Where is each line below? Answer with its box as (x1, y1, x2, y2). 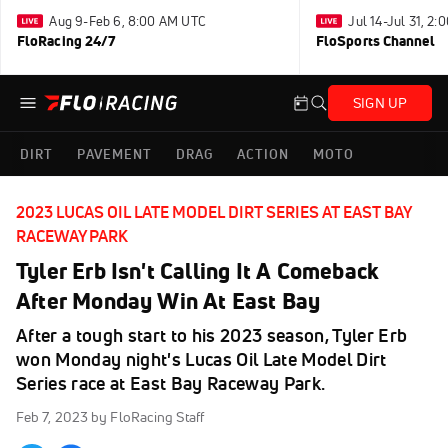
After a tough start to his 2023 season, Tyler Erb (16, 324, 408, 347)
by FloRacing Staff (91, 408, 204, 426)
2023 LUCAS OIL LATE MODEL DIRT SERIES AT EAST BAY (16, 202, 411, 222)
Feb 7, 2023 (16, 408, 92, 426)
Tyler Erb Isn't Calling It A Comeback (16, 256, 380, 286)
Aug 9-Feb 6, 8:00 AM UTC (49, 13, 206, 30)
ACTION (237, 146, 289, 162)
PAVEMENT (77, 146, 152, 162)
